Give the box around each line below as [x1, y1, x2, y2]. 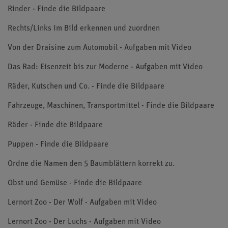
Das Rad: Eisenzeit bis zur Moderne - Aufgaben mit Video [8, 63, 203, 71]
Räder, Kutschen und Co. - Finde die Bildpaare [8, 82, 164, 91]
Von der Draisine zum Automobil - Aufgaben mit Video [8, 44, 191, 52]
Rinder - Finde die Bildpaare [8, 5, 105, 13]
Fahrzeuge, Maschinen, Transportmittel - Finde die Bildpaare [8, 102, 214, 110]
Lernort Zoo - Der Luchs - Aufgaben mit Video [8, 218, 161, 226]
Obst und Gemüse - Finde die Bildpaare [8, 179, 142, 187]
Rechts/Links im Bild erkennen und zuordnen [8, 24, 160, 33]
